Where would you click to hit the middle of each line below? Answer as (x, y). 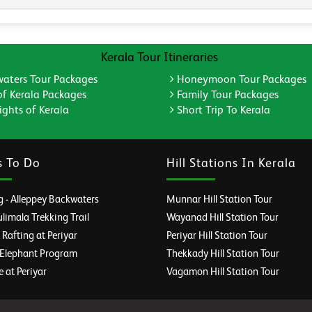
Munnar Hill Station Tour (219, 200)
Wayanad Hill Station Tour (223, 218)
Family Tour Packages (226, 96)
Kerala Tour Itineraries (159, 58)
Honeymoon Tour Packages (240, 80)
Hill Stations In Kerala (231, 164)
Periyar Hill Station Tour (217, 236)
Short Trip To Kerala (222, 111)
